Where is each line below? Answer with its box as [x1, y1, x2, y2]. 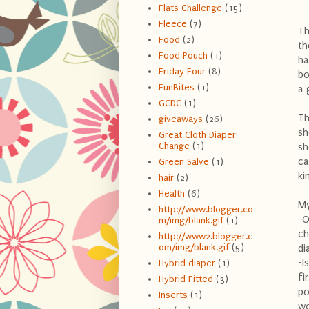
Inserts [158, 290, 188, 301]
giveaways [158, 114, 203, 125]
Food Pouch [158, 50, 208, 61]
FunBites [158, 82, 195, 93]
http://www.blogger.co [158, 204, 253, 215]
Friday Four [158, 66, 206, 77]
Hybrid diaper [158, 258, 215, 269]
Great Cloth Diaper [158, 130, 236, 141]
